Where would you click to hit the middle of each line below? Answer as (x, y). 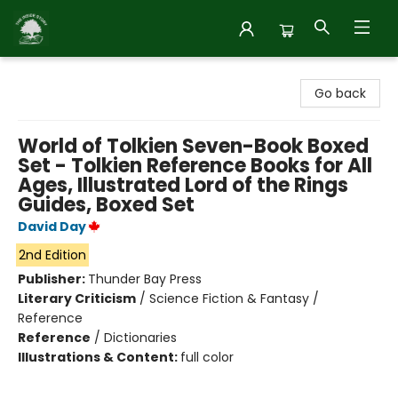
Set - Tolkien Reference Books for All (195, 166)
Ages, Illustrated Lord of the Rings (183, 185)
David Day (52, 227)
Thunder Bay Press (145, 279)
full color (207, 357)
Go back (340, 93)
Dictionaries (140, 338)
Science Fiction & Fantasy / (234, 298)
